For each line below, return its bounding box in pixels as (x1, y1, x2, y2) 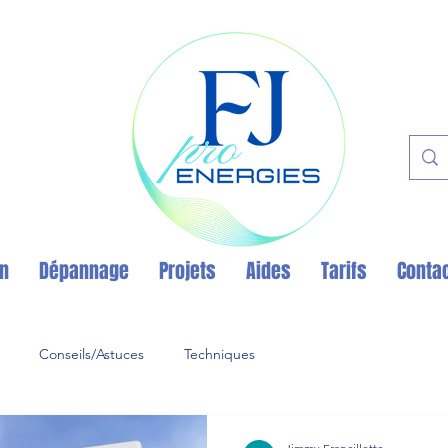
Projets (158, 256, 216, 286)
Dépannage (38, 256, 129, 286)
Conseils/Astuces (39, 344, 144, 363)
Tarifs (320, 256, 367, 286)
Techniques (184, 344, 255, 363)
